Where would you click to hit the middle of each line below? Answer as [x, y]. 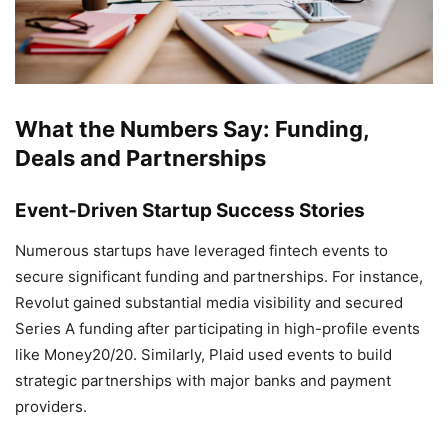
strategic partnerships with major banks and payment [203, 381]
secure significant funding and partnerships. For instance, [219, 277]
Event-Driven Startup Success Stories [190, 211]
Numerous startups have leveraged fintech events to [201, 251]
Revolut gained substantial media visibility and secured [209, 303]
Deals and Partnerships [140, 158]
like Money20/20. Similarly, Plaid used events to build [203, 355]
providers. [51, 407]
